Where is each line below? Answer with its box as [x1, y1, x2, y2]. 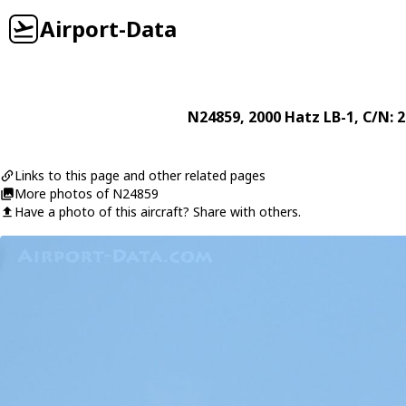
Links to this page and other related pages [14, 167, 266, 184]
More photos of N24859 [14, 185, 159, 202]
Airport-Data [40, 14, 177, 43]
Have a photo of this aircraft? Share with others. [14, 203, 301, 220]
